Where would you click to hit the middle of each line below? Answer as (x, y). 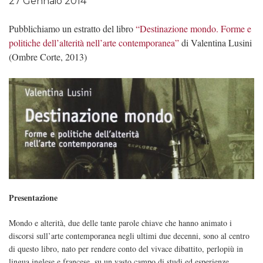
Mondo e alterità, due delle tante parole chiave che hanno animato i (120, 223)
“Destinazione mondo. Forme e (193, 29)
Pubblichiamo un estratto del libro (72, 29)
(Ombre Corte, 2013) (48, 57)
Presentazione (33, 198)
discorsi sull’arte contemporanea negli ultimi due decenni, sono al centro (129, 236)
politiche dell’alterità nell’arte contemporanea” (94, 43)
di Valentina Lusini (215, 43)
